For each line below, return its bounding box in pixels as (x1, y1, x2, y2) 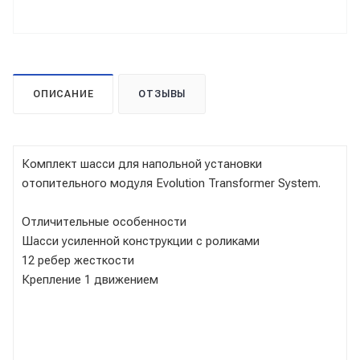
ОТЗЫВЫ (138, 88, 186, 100)
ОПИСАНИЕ (33, 88, 94, 100)
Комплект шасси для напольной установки (22, 156, 262, 171)
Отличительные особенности (22, 214, 186, 229)
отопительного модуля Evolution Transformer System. (22, 175, 321, 190)
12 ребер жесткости (22, 252, 134, 268)
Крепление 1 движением (22, 272, 158, 287)
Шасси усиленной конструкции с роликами (22, 233, 260, 248)
